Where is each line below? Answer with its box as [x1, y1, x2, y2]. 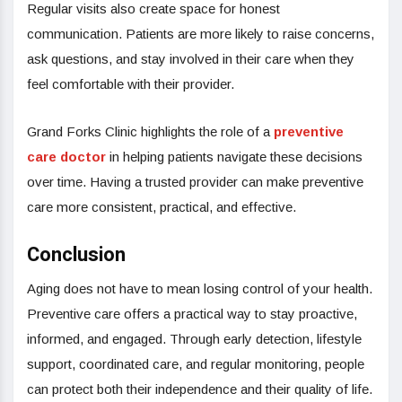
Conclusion [27, 240, 126, 269]
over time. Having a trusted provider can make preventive [27, 173, 363, 189]
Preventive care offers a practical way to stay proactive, [27, 305, 357, 321]
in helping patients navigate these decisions [106, 148, 363, 164]
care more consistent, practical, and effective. [27, 198, 296, 214]
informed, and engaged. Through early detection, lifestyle [27, 330, 362, 346]
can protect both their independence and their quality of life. [27, 380, 372, 397]
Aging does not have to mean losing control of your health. [27, 280, 372, 296]
